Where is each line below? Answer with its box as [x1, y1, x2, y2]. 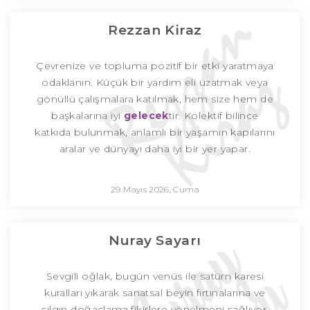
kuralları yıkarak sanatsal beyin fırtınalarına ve [44, 286, 266, 300]
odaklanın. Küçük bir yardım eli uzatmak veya [42, 76, 268, 89]
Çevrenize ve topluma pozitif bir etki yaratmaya [36, 60, 274, 73]
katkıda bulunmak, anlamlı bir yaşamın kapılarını [35, 126, 275, 139]
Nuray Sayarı [109, 232, 201, 249]
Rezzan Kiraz [108, 22, 202, 39]
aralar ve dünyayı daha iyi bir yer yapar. [59, 143, 251, 156]
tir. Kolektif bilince [168, 109, 259, 122]
